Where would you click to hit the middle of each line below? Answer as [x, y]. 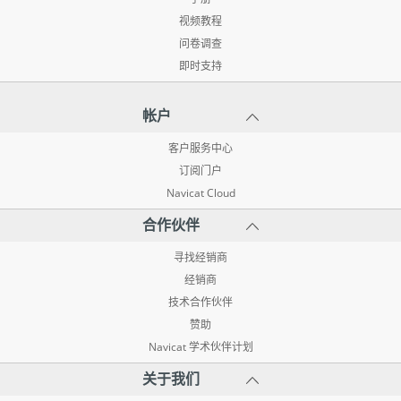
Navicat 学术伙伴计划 [200, 347]
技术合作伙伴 [200, 302]
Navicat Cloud [200, 193]
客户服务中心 [200, 148]
